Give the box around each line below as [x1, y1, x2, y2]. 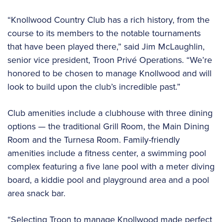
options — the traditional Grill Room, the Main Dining [7, 119, 209, 133]
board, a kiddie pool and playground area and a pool [7, 173, 209, 186]
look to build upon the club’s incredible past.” [7, 80, 180, 93]
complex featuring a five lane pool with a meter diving [7, 160, 215, 173]
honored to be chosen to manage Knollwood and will [7, 66, 212, 80]
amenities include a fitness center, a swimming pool [7, 146, 206, 160]
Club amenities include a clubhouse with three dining [7, 106, 213, 119]
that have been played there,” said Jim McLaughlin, [7, 40, 205, 53]
